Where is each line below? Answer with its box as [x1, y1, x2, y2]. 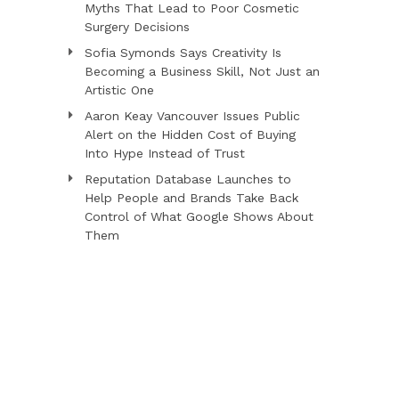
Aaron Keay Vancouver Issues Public [84, 108, 300, 123]
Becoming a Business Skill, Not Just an [84, 63, 320, 78]
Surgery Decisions [84, 19, 190, 34]
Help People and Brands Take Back [84, 190, 298, 205]
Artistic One [84, 82, 154, 97]
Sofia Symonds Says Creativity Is [84, 45, 281, 60]
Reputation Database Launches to [84, 171, 291, 186]
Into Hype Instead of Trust [84, 145, 245, 160]
